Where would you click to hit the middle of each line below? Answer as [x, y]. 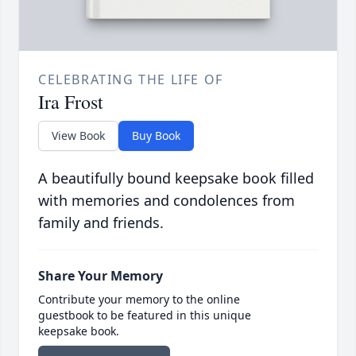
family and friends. [101, 222]
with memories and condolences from [166, 200]
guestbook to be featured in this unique [145, 315]
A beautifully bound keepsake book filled [176, 178]
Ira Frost [71, 101]
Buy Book [156, 135]
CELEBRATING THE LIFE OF [131, 79]
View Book [78, 135]
